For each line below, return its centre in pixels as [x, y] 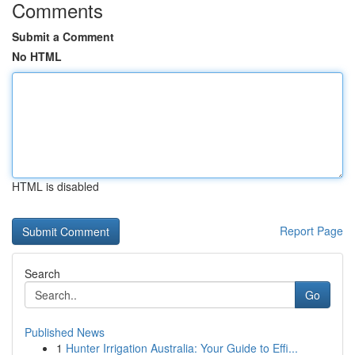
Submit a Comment [63, 36]
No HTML [37, 56]
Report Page [311, 231]
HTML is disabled [55, 186]
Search [42, 273]
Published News [65, 332]
